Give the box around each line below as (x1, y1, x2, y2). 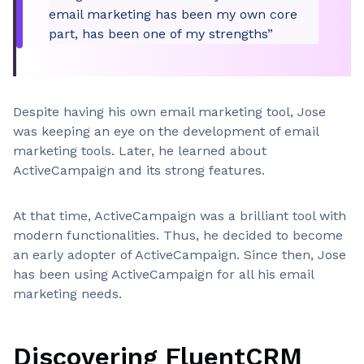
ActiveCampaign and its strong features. (13, 162, 265, 178)
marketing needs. (13, 286, 122, 301)
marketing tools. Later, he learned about (13, 143, 266, 158)
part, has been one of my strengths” (49, 26, 273, 41)
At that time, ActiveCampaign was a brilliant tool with (13, 208, 346, 223)
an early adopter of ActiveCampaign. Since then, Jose (13, 247, 346, 262)
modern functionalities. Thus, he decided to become (13, 227, 343, 243)
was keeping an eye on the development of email (13, 123, 318, 139)
